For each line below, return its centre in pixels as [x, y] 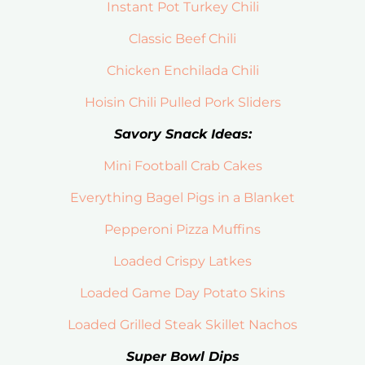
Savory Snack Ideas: [182, 134]
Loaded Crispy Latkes [182, 262]
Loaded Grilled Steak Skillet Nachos [182, 325]
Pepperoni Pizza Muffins [182, 230]
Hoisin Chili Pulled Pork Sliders [182, 103]
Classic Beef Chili [182, 39]
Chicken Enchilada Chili [182, 71]
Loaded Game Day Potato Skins [182, 293]
